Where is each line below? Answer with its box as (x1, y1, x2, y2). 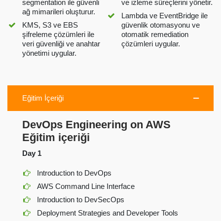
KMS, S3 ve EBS (22, 20, 78, 29)
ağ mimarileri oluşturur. (22, 7, 96, 16)
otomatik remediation (121, 30, 189, 38)
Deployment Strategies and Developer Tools (37, 208, 179, 217)
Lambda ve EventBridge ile (121, 11, 208, 20)
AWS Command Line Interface (37, 182, 135, 190)
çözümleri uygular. (121, 39, 181, 48)
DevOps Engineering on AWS (22, 118, 171, 131)
